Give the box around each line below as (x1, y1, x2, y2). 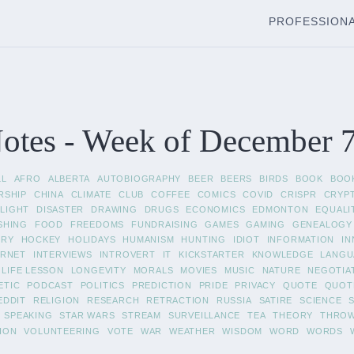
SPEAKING (4, 311, 53, 321)
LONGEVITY (70, 265, 126, 275)
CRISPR (281, 189, 317, 199)
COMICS (197, 189, 236, 199)
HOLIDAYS (68, 235, 116, 245)
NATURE (262, 265, 301, 275)
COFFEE (151, 189, 190, 199)
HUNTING (181, 235, 226, 245)
